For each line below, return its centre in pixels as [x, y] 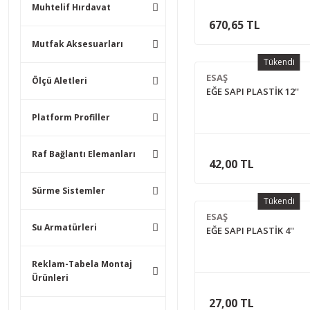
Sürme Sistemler [69, 191]
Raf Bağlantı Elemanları [84, 154]
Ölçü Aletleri [60, 81]
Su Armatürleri [64, 227]
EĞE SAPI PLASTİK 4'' [250, 230]
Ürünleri [50, 278]
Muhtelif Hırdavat [71, 7]
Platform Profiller [71, 117]
